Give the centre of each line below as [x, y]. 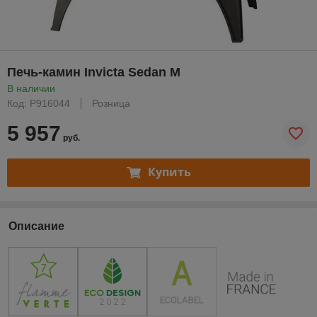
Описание [36, 226]
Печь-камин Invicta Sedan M [94, 72]
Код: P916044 [39, 103]
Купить [169, 172]
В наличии [31, 88]
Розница [111, 103]
